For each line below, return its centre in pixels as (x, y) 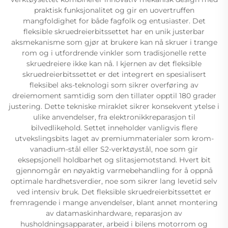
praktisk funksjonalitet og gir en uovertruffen (114, 10)
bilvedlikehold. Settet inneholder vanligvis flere (114, 127)
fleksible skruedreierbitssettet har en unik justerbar (114, 31)
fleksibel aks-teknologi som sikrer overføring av (114, 85)
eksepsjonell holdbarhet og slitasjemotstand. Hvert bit (114, 160)
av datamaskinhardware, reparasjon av (114, 213)
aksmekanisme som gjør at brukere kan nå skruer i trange (114, 42)
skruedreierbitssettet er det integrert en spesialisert (114, 74)
